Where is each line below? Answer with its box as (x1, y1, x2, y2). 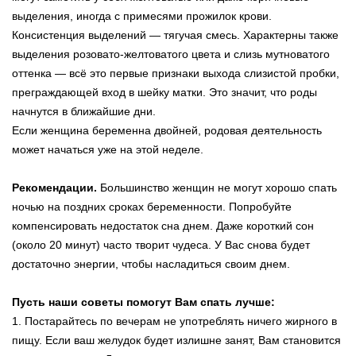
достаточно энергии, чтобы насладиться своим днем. (12, 257, 290, 270)
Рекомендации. (12, 180, 97, 194)
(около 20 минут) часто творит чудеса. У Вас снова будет (12, 238, 310, 251)
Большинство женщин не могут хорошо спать (97, 180, 337, 194)
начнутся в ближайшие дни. (12, 104, 156, 118)
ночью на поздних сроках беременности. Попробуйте (12, 199, 292, 213)
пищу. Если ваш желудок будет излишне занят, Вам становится (12, 333, 341, 346)
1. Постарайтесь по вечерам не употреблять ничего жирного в (12, 314, 337, 327)
